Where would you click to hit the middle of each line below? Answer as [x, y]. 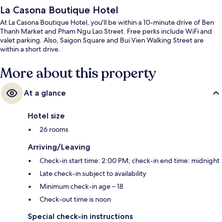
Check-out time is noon [75, 199]
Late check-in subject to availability [93, 174]
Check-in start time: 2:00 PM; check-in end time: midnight [130, 161]
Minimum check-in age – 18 [82, 187]
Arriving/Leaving [59, 147]
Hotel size [46, 116]
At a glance [45, 93]
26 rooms [54, 130]
